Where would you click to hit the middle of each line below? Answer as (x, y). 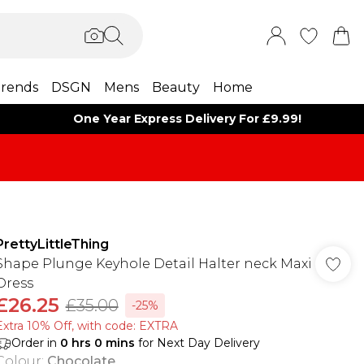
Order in (35, 343)
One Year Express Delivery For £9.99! (188, 119)
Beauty (175, 87)
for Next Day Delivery (197, 343)
